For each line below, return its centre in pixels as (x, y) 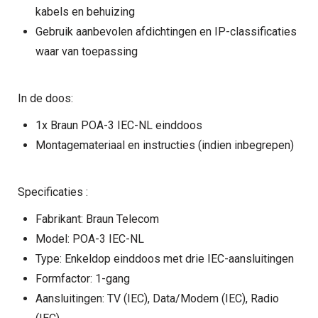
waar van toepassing (87, 51)
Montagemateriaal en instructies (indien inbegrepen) (165, 145)
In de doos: (45, 98)
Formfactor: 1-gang (83, 279)
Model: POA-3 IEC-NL (90, 239)
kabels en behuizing (85, 12)
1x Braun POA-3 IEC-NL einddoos (119, 125)
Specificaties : (53, 192)
